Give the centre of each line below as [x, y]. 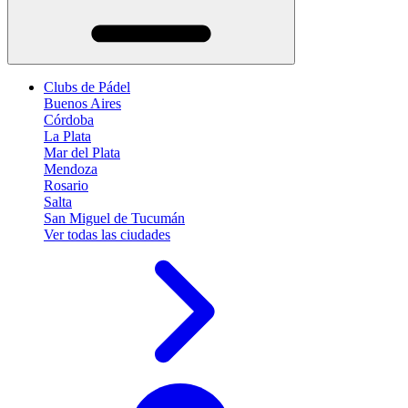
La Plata [67, 136]
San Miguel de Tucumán [114, 218]
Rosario [66, 185]
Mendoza [71, 169]
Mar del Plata [82, 153]
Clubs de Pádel [87, 87]
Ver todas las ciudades [107, 235]
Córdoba [69, 120]
